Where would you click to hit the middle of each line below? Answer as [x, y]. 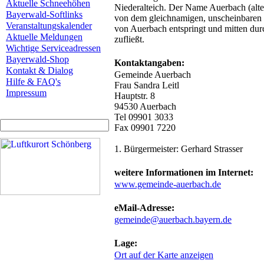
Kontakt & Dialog [39, 70]
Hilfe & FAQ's [33, 82]
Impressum [26, 93]
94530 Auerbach [145, 106]
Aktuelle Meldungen [44, 37]
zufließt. [129, 39]
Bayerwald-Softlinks [44, 14]
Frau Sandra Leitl [147, 85]
